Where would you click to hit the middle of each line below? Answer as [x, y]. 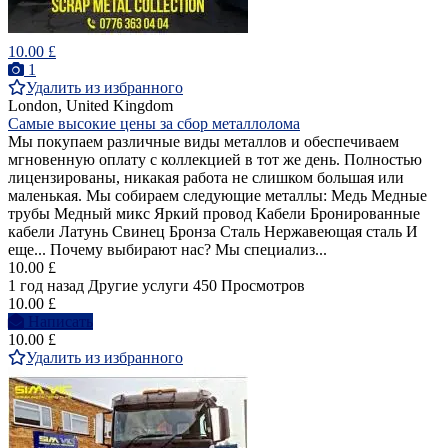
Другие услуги [138, 286]
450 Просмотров [249, 286]
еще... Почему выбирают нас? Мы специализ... [167, 250]
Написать [60, 322]
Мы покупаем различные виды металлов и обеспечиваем [203, 142]
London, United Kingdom [90, 106]
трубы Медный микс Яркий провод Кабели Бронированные [214, 214]
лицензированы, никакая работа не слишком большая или [206, 178]
